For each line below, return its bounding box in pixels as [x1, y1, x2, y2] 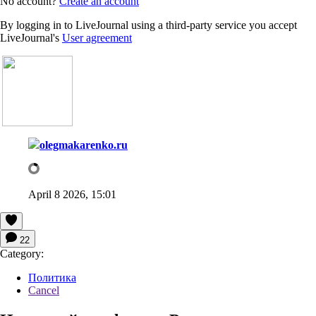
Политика [28, 271, 76, 284]
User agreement [62, 31, 132, 44]
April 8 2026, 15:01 [28, 188, 116, 200]
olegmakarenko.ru [39, 138, 128, 151]
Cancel [28, 284, 59, 296]
